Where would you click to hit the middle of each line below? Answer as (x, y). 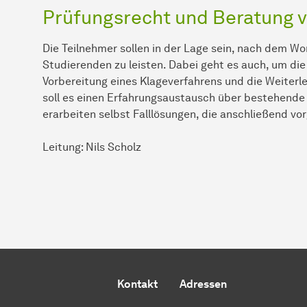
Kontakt (137, 284)
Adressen (203, 284)
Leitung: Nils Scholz (92, 147)
